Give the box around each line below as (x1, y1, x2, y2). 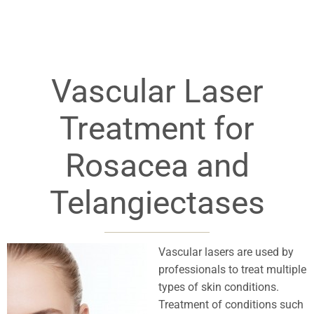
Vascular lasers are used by (158, 245, 294, 259)
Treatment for (60, 109, 254, 148)
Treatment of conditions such (158, 298, 303, 312)
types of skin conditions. (158, 280, 279, 294)
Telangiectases (49, 184, 265, 222)
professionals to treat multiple (158, 263, 306, 277)
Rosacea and (64, 146, 250, 185)
